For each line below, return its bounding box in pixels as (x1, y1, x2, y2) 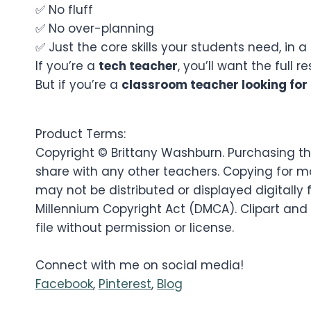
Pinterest (99, 275, 151, 292)
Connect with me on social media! (35, 256, 244, 274)
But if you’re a (35, 76, 121, 93)
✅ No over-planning (35, 19, 154, 37)
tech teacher (99, 57, 178, 74)
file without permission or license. (35, 219, 234, 236)
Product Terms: (35, 125, 126, 142)
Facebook (35, 275, 93, 292)
